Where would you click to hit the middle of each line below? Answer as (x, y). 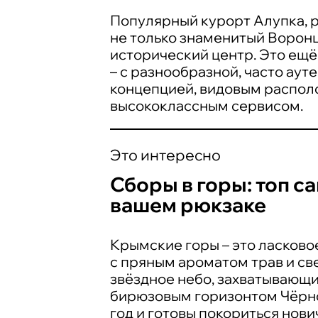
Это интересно (165, 154)
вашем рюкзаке (188, 205)
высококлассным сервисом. (207, 105)
